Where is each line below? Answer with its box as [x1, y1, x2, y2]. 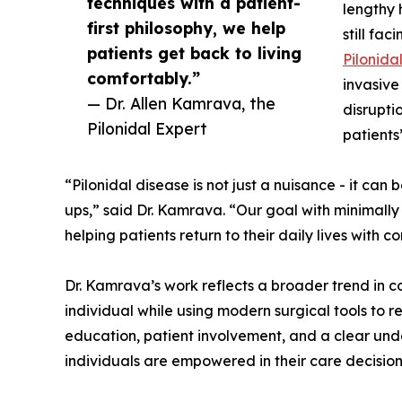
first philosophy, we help [87, 18, 285, 39]
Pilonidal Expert [87, 118, 207, 139]
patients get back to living [87, 43, 301, 64]
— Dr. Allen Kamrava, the [87, 93, 275, 114]
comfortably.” [87, 68, 200, 89]
